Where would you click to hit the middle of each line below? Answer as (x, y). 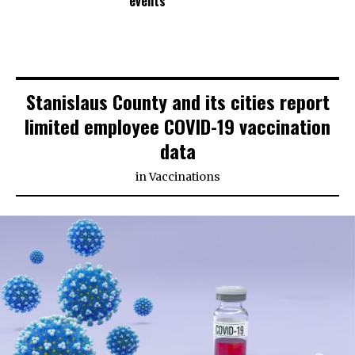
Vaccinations (184, 177)
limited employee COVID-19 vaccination (177, 126)
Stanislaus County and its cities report (177, 102)
